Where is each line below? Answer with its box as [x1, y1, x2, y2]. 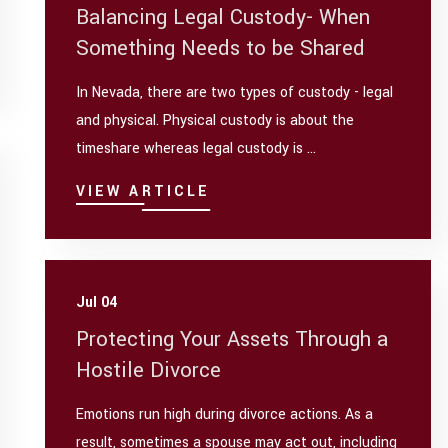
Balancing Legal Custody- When [75, 2, 370, 32]
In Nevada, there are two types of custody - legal [75, 82, 393, 104]
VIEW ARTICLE [75, 181, 211, 203]
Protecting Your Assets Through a [75, 324, 388, 354]
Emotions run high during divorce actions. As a [75, 404, 373, 426]
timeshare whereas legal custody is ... [75, 138, 316, 160]
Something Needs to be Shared [75, 33, 365, 63]
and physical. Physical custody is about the [75, 110, 354, 132]
